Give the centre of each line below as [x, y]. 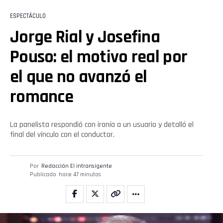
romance [42, 97]
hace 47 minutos [80, 174]
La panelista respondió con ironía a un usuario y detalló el [102, 124]
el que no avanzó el [79, 77]
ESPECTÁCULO [28, 16]
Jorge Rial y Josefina [85, 37]
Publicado [43, 174]
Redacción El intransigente [77, 166]
